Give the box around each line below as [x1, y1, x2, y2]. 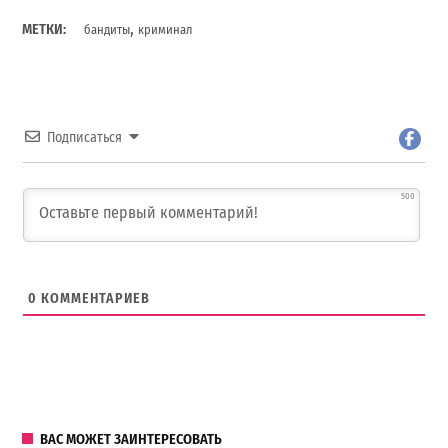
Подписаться [47, 128, 123, 146]
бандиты [84, 21, 131, 37]
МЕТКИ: [22, 20, 67, 38]
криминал [138, 21, 193, 37]
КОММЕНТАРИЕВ [37, 290, 151, 308]
